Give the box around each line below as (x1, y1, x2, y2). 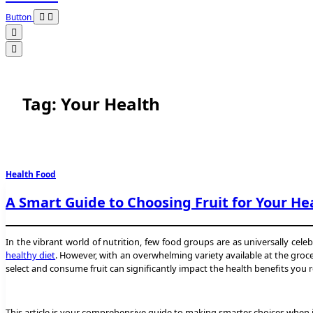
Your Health (61, 92, 160, 115)
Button (6, 11, 34, 23)
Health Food (6, 168, 56, 180)
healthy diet (6, 248, 56, 261)
